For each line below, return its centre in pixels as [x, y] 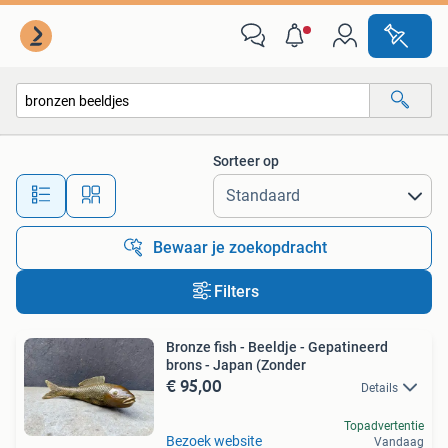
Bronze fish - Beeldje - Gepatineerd [277, 347]
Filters [236, 291]
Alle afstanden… [210, 186]
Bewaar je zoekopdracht [240, 247]
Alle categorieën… [90, 143]
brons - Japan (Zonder [236, 365]
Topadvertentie [384, 426]
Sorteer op [246, 161]
